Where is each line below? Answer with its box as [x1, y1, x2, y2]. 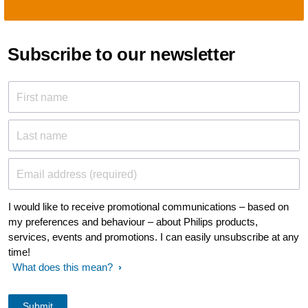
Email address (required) [16, 168, 137, 180]
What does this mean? [12, 261, 113, 273]
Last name [16, 130, 67, 142]
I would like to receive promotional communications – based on [8, 201, 289, 212]
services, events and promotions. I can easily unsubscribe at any [8, 231, 299, 243]
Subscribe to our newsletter [8, 44, 236, 65]
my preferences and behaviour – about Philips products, [8, 216, 258, 228]
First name [16, 91, 68, 103]
